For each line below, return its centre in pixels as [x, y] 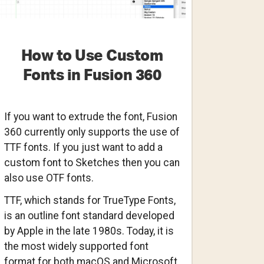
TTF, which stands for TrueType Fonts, [90, 200]
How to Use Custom [92, 56]
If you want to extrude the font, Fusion [90, 116]
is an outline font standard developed [89, 215]
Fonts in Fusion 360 [92, 75]
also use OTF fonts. [49, 178]
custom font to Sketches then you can [92, 162]
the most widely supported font [76, 246]
